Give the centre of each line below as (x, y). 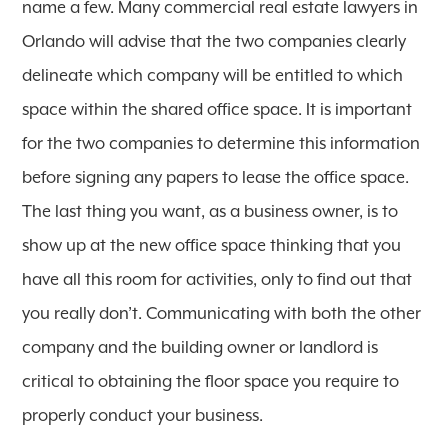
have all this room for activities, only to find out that (217, 280)
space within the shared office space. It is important (217, 110)
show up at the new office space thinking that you (212, 246)
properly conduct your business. (143, 416)
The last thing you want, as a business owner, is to (210, 212)
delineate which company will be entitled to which (213, 76)
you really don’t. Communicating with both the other (222, 314)
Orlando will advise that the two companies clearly (214, 42)
